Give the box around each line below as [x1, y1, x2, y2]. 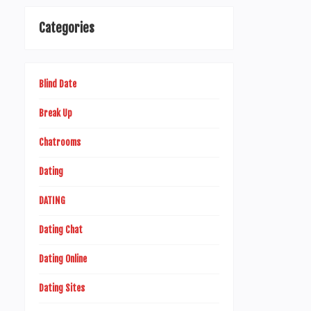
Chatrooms [39, 137, 81, 148]
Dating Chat [39, 224, 83, 235]
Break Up [39, 108, 72, 119]
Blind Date [39, 78, 76, 90]
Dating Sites [39, 283, 85, 294]
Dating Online [39, 253, 87, 264]
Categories [39, 20, 94, 35]
